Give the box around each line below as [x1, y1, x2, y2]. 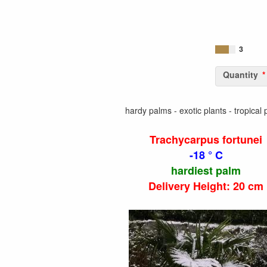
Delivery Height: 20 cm [148, 178, 263, 194]
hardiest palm [171, 163, 241, 179]
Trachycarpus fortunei [150, 132, 262, 148]
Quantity [222, 69, 258, 81]
